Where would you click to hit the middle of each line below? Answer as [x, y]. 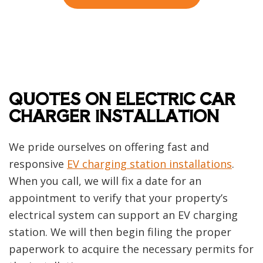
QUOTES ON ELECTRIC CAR [122, 99]
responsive [38, 164]
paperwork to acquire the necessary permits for [131, 249]
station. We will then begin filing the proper [120, 232]
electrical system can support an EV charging [123, 215]
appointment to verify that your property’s [118, 198]
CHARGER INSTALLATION [114, 116]
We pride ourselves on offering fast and [109, 147]
